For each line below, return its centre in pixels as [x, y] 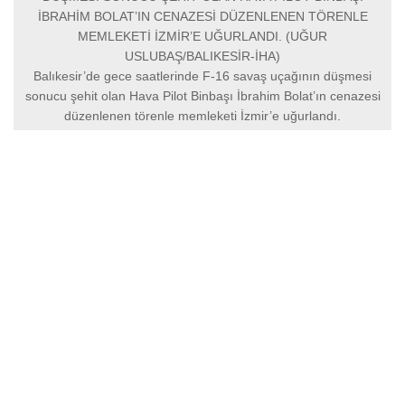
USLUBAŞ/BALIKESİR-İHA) [202, 57]
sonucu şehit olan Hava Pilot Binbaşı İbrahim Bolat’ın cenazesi [202, 96]
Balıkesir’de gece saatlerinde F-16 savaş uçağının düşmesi [202, 76]
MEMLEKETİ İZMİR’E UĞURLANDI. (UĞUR [202, 37]
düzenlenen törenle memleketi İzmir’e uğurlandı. [202, 116]
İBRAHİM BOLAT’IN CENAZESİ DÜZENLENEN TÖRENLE [202, 17]
